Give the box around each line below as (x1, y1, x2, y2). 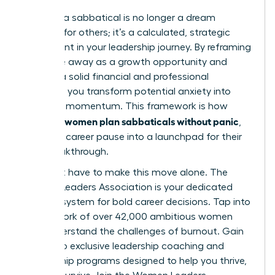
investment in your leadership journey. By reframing (23, 42, 251, 53)
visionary (23, 117, 64, 128)
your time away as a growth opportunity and (23, 57, 227, 68)
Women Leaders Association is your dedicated (23, 182, 233, 193)
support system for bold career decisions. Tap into (23, 197, 250, 207)
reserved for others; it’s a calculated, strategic (23, 28, 230, 38)
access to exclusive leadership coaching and (23, 241, 224, 252)
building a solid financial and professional (23, 72, 209, 82)
